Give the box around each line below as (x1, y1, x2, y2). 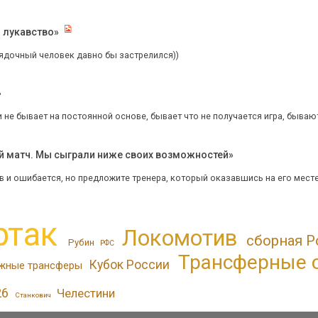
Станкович (14, 290, 51, 299)
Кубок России (89, 257, 170, 272)
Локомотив (122, 224, 238, 251)
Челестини (57, 285, 116, 300)
